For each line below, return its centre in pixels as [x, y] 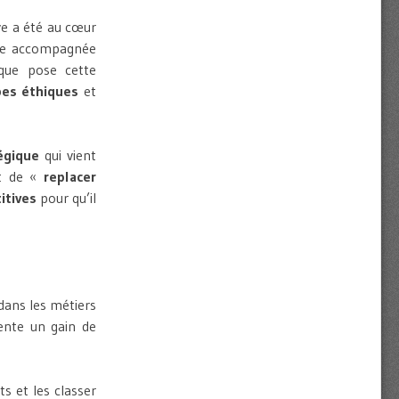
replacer [70, 177]
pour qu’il [66, 198]
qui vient [68, 155]
